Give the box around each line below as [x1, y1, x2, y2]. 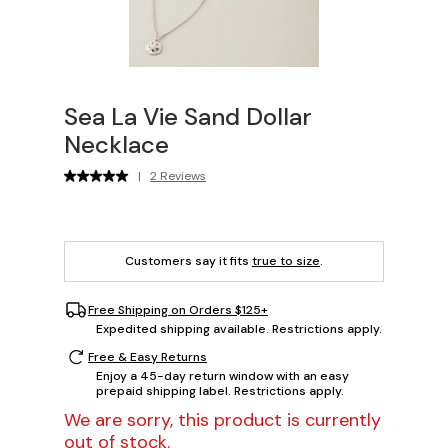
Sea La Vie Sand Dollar [64, 101, 312, 133]
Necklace [64, 129, 169, 161]
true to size [252, 253, 320, 270]
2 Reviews [150, 168, 207, 185]
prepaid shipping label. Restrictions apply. [96, 383, 344, 400]
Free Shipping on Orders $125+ [88, 301, 268, 318]
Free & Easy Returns [88, 348, 207, 365]
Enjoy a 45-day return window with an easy [96, 368, 349, 385]
